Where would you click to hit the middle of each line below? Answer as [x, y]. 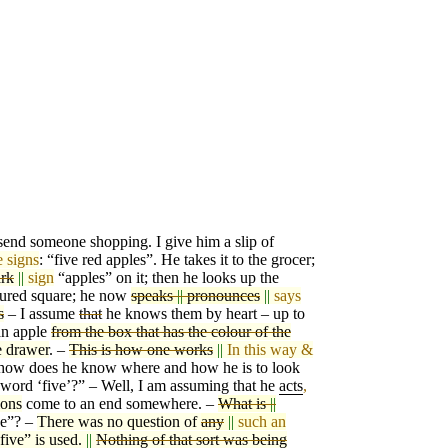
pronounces [223, 296]
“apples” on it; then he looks [147, 278]
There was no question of [119, 422]
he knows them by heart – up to [203, 314]
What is [242, 404]
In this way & [270, 350]
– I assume [41, 314]
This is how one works [141, 350]
